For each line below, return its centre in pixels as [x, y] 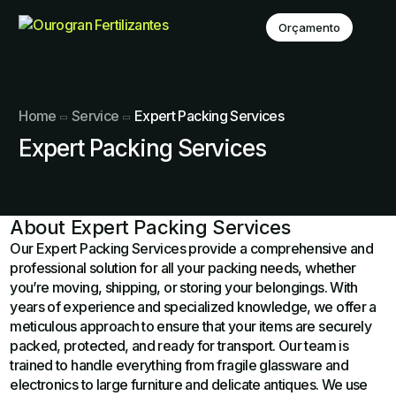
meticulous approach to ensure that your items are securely [191, 326]
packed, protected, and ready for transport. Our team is [179, 345]
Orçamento [309, 27]
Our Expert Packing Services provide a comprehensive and [192, 248]
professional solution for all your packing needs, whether [183, 267]
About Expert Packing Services [150, 227]
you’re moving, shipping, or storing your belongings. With [184, 287]
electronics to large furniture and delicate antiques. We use [189, 384]
